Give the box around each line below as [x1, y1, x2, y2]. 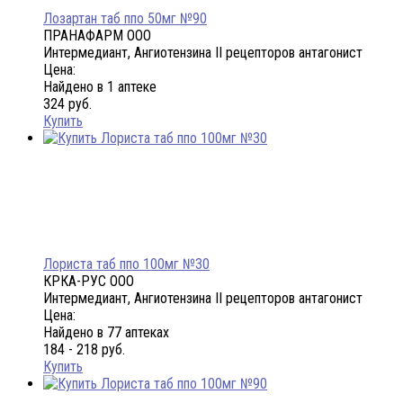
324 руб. [43, 95, 92, 113]
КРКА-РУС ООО [43, 273, 134, 291]
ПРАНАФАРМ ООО [43, 27, 151, 45]
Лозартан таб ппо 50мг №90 [43, 10, 207, 28]
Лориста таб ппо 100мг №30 [43, 255, 210, 273]
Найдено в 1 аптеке [43, 78, 157, 96]
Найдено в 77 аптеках [43, 324, 169, 342]
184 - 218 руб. [43, 341, 125, 359]
